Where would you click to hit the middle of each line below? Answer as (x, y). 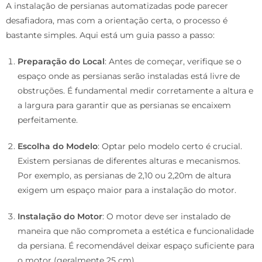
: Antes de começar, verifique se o (173, 62)
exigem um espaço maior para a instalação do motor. (127, 190)
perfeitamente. (48, 120)
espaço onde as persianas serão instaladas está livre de (129, 76)
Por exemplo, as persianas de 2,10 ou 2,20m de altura (124, 176)
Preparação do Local (61, 62)
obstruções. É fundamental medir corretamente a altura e (135, 91)
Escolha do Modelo (58, 146)
